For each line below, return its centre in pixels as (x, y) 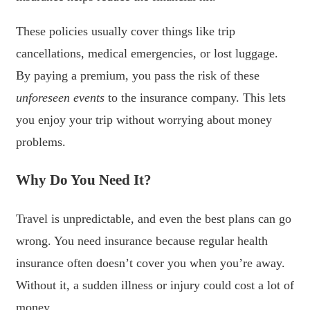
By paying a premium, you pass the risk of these (138, 75)
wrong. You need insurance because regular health (142, 240)
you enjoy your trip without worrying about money (144, 119)
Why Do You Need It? (84, 180)
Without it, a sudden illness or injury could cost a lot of (155, 285)
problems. (41, 142)
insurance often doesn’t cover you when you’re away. (151, 263)
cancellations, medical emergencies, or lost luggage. (147, 53)
